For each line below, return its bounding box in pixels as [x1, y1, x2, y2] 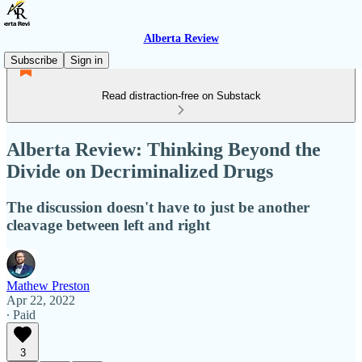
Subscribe [11, 54, 57, 66]
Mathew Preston [6, 278, 90, 293]
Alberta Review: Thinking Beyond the [6, 138, 321, 160]
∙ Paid [6, 307, 36, 322]
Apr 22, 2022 [6, 293, 75, 307]
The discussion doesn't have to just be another [6, 198, 309, 216]
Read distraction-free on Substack [101, 90, 261, 102]
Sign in [70, 54, 103, 66]
